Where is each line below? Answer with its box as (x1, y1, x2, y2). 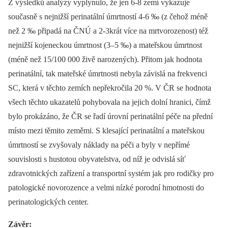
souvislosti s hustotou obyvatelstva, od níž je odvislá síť (8, 155, 186, 164)
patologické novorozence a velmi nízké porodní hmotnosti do (8, 183, 204, 192)
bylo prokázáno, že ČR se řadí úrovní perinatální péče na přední (8, 112, 213, 121)
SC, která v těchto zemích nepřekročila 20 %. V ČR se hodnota (8, 83, 211, 93)
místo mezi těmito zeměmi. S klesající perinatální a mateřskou (8, 126, 205, 135)
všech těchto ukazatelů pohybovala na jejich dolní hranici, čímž (8, 98, 211, 107)
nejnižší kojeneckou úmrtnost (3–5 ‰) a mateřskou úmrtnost (8, 41, 202, 50)
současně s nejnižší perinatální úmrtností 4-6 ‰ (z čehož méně (8, 12, 208, 21)
